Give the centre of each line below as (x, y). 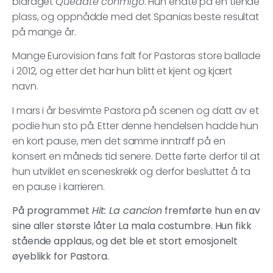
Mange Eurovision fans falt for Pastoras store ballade (136, 56)
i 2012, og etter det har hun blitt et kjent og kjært (122, 71)
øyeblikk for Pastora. (62, 257)
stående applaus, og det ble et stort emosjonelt (125, 241)
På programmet (52, 211)
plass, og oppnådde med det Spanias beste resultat (136, 16)
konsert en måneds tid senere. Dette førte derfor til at (136, 156)
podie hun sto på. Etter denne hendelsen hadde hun (136, 126)
